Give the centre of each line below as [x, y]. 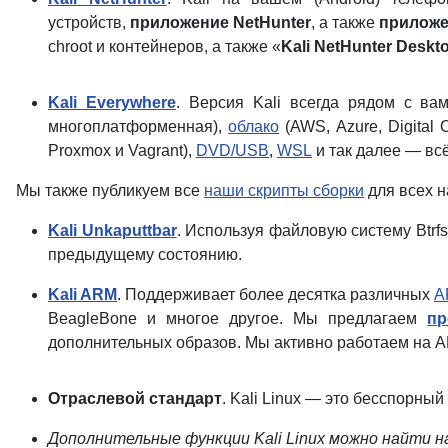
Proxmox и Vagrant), [122, 150]
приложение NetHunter [221, 22]
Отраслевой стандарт [135, 398]
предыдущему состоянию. [145, 254]
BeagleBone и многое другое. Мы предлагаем [238, 318]
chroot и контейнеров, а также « [164, 46]
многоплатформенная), [138, 126]
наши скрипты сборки [284, 190]
